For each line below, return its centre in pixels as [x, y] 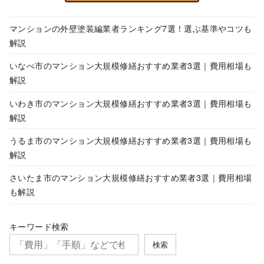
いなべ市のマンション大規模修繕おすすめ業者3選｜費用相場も [131, 65]
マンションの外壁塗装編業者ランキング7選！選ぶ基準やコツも [131, 28]
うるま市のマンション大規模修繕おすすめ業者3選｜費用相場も [131, 140]
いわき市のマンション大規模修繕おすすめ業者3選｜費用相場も [131, 103]
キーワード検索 [39, 226]
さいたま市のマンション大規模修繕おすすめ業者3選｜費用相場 [131, 177]
